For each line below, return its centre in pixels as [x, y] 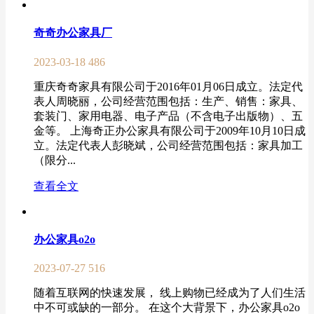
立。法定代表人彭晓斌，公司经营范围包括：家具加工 [168, 145]
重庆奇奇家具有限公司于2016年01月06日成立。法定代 [168, 86]
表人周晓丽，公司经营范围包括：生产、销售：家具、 [168, 101]
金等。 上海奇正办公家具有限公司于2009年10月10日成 [170, 130]
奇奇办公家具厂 [73, 33]
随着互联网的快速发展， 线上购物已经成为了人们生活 [170, 293]
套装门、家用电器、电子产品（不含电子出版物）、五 [168, 116]
